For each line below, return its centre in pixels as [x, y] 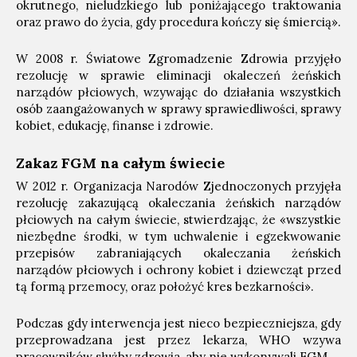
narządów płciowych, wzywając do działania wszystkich [178, 92]
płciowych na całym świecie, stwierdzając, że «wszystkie [178, 219]
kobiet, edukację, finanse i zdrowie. [115, 125]
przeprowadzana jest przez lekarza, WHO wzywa [178, 339]
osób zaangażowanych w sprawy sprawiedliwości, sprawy [178, 108]
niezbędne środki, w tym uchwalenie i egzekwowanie [178, 236]
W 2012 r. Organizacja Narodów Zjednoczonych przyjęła [178, 186]
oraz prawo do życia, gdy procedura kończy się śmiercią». [178, 22]
